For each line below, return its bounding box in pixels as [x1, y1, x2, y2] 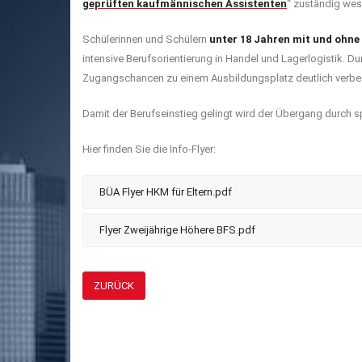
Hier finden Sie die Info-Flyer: [82, 142, 216, 155]
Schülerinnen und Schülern [82, 32, 209, 45]
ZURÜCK [94, 279, 134, 292]
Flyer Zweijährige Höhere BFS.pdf [99, 223, 255, 236]
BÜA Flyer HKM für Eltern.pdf [99, 185, 232, 198]
